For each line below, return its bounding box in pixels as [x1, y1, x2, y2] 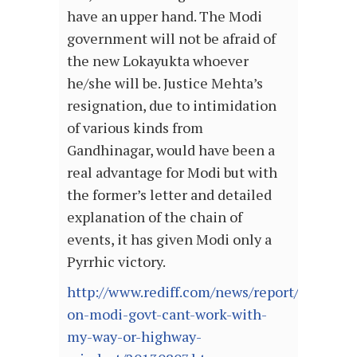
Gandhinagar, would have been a [67, 140, 275, 160]
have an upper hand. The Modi [67, 6, 262, 26]
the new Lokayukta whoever [67, 51, 249, 71]
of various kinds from [67, 118, 203, 138]
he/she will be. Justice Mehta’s [67, 73, 263, 93]
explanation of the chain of [67, 207, 242, 227]
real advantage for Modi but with [67, 163, 277, 182]
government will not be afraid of [67, 29, 276, 49]
